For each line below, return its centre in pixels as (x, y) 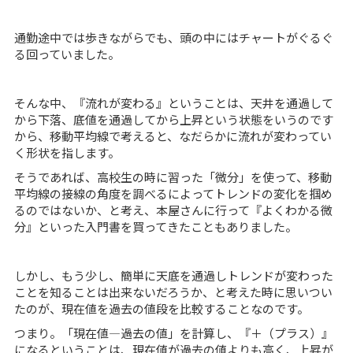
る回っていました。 (67, 54)
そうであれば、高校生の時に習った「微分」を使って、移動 (173, 177)
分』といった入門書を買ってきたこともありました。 (155, 227)
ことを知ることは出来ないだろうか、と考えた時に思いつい (173, 292)
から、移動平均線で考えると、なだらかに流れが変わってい (173, 136)
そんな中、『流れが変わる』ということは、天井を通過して (173, 103)
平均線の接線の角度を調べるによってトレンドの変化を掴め (173, 194)
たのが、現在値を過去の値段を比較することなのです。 (161, 309)
